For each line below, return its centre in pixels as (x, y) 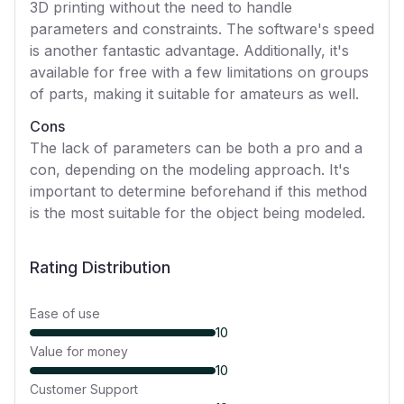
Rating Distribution (100, 267)
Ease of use (65, 313)
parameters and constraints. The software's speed (202, 29)
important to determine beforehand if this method (198, 191)
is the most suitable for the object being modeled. (197, 213)
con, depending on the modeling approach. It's (190, 170)
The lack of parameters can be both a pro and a (196, 148)
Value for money (79, 351)
